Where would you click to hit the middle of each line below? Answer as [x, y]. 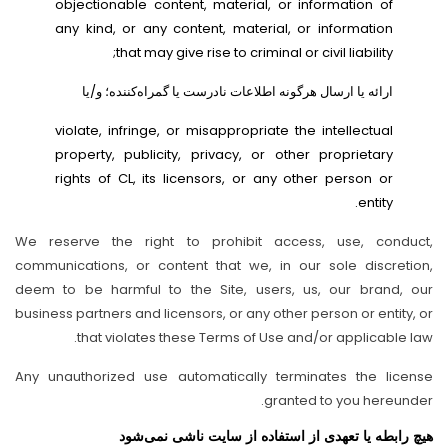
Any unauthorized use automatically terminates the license [224, 376]
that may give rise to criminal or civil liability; [254, 52]
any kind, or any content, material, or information [224, 28]
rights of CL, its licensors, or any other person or [224, 178]
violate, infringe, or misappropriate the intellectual [224, 130]
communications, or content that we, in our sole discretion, [224, 265]
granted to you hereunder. [348, 400]
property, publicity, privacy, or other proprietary [224, 154]
